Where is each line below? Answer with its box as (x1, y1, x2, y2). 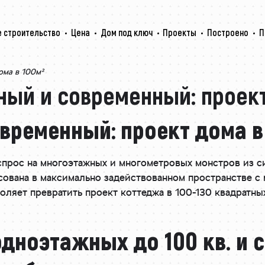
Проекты (163, 27, 197, 38)
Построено (207, 27, 249, 38)
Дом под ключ (100, 27, 153, 38)
